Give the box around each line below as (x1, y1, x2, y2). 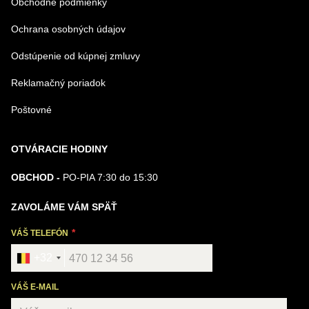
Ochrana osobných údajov (11, 23, 126, 34)
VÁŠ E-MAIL (11, 282, 59, 292)
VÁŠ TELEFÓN (11, 228, 70, 238)
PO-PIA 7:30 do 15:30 (63, 172, 158, 183)
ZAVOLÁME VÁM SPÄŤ (11, 201, 117, 212)
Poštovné (11, 104, 52, 115)
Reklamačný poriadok (11, 77, 106, 88)
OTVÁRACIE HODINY (11, 143, 108, 154)
